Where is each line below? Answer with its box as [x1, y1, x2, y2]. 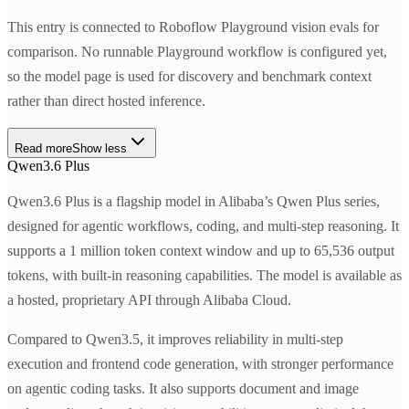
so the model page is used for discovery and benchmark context [7, 68, 372, 84]
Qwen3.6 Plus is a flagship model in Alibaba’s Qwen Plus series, [7, 194, 380, 209]
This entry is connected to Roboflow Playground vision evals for [7, 19, 379, 35]
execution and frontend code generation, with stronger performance [7, 356, 393, 372]
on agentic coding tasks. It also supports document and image [7, 381, 359, 396]
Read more [15, 142, 72, 155]
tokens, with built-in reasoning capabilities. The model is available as [7, 267, 402, 283]
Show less [72, 142, 127, 155]
